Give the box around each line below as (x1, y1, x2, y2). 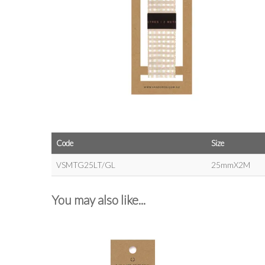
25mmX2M (211, 160, 250, 170)
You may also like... (51, 192, 146, 208)
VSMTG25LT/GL (56, 160, 115, 170)
